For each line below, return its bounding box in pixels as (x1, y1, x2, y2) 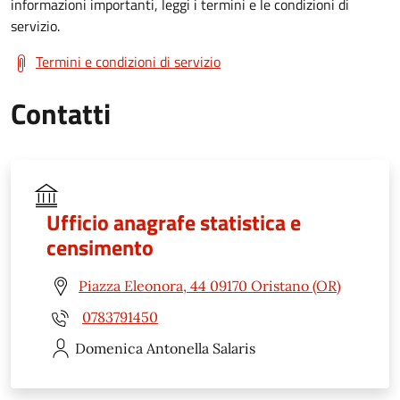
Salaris (212, 338, 255, 357)
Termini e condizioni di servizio (36, 50, 221, 72)
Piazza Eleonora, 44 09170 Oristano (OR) (79, 277, 341, 296)
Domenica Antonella (75, 338, 209, 357)
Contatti (11, 91, 111, 135)
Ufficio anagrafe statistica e (46, 205, 301, 238)
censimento (46, 230, 154, 263)
